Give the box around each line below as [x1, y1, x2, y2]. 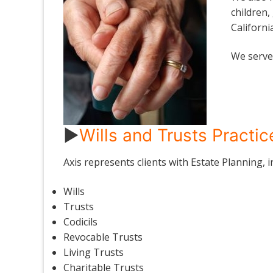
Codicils [63, 214, 97, 229]
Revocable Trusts [63, 230, 143, 244]
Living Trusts [63, 245, 124, 259]
